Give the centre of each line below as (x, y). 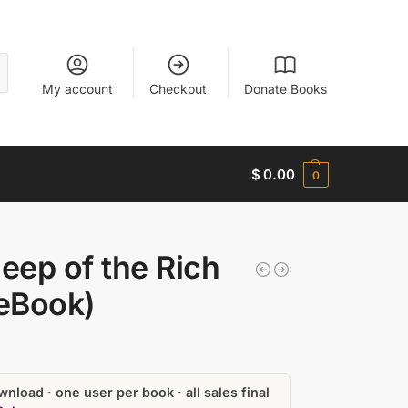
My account (77, 88)
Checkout (178, 88)
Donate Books (285, 88)
